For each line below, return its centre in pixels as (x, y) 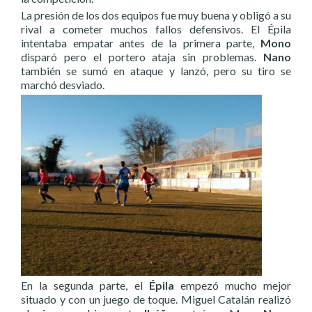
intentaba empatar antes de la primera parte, (141, 43)
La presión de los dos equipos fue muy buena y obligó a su (156, 15)
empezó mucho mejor (232, 285)
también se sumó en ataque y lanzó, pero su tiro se (156, 71)
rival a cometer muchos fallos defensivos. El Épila (156, 29)
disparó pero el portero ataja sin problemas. (142, 57)
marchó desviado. (63, 85)
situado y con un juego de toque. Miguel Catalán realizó (156, 299)
